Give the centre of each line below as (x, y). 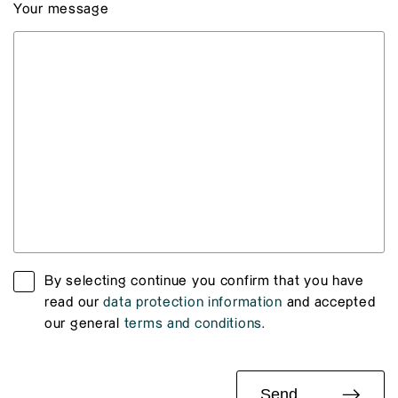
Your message (61, 9)
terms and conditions (193, 324)
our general (84, 324)
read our (74, 302)
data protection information (193, 302)
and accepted (329, 302)
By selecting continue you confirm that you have (204, 281)
